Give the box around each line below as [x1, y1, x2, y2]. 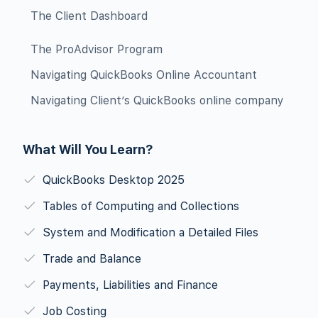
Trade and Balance [43, 252, 141, 265]
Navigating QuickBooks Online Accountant [31, 68, 257, 82]
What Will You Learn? [23, 142, 153, 157]
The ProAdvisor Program [31, 43, 163, 56]
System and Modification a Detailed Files [43, 226, 258, 239]
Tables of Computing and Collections [43, 199, 239, 213]
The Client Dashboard [31, 9, 148, 23]
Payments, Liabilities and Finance [43, 278, 218, 292]
